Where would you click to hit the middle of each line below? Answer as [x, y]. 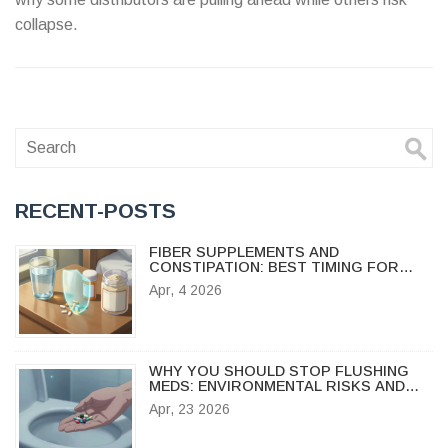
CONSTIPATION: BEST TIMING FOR [273, 266]
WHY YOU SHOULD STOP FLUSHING [278, 371]
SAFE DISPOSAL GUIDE [231, 401]
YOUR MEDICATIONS [223, 281]
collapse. [46, 24]
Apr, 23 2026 [189, 409]
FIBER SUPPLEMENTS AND [243, 251]
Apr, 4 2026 [185, 289]
